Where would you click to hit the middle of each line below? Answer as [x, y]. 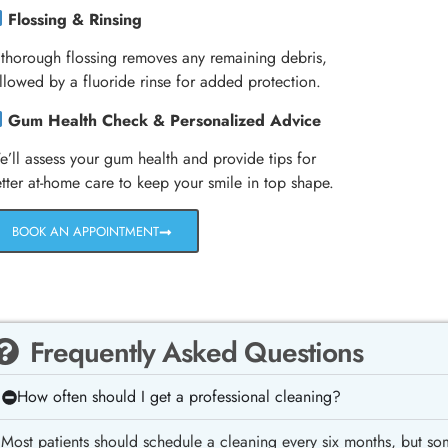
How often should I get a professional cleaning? [178, 397]
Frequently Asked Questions [196, 353]
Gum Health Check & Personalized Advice [165, 120]
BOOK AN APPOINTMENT [86, 232]
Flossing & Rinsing [75, 19]
